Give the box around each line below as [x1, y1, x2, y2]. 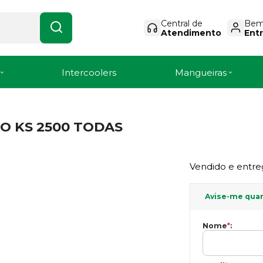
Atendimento [160, 27, 221, 38]
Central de [160, 18, 203, 29]
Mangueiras [175, 66, 227, 78]
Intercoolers [62, 66, 116, 78]
